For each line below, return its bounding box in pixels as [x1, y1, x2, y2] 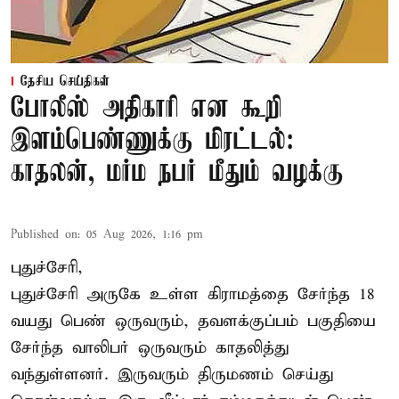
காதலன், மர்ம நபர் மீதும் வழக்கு [11, 158, 344, 190]
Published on [11, 227, 77, 243]
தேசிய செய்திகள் [20, 74, 110, 91]
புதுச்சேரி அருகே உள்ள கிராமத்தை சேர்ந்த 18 [11, 284, 375, 305]
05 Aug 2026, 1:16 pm [86, 227, 203, 243]
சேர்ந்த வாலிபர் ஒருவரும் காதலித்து [11, 338, 289, 359]
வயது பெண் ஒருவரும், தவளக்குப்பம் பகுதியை [11, 311, 376, 332]
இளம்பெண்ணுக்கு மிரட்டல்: [11, 126, 294, 158]
